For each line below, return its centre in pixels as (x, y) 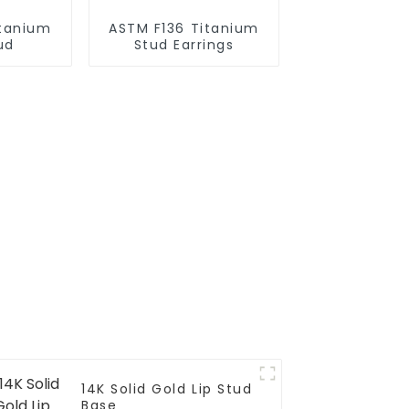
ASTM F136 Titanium (184, 29)
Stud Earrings (184, 45)
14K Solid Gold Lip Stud (167, 388)
